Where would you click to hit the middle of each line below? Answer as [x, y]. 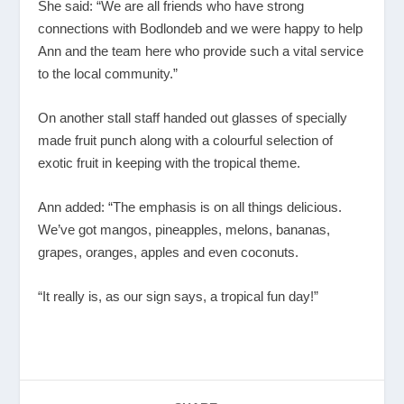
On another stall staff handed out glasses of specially [193, 118]
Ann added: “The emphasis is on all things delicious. [190, 207]
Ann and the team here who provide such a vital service [201, 51]
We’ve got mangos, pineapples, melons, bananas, [184, 230]
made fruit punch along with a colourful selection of [186, 141]
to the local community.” [108, 74]
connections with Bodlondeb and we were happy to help [201, 29]
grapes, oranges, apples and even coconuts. [169, 252]
